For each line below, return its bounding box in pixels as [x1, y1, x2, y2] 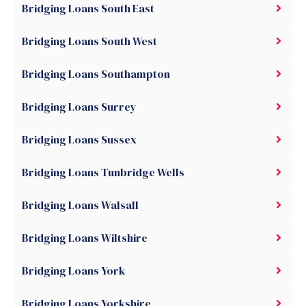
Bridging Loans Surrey [22, 98, 137, 114]
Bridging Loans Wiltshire [22, 229, 148, 245]
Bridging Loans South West [22, 33, 157, 48]
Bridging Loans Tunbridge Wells [22, 164, 184, 180]
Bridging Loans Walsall [22, 197, 139, 212]
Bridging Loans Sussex [22, 131, 137, 147]
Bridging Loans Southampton [22, 66, 170, 81]
